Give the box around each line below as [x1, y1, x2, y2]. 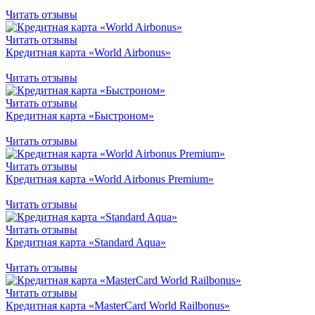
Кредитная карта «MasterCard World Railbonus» [6, 299, 230, 311]
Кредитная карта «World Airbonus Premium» [6, 172, 214, 185]
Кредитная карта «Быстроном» [6, 109, 154, 122]
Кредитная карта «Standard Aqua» [6, 236, 166, 248]
